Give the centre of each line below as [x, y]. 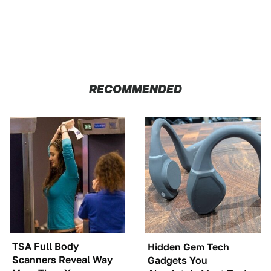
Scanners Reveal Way [62, 260]
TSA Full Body [45, 247]
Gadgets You [178, 260]
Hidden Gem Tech [188, 247]
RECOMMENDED [135, 89]
